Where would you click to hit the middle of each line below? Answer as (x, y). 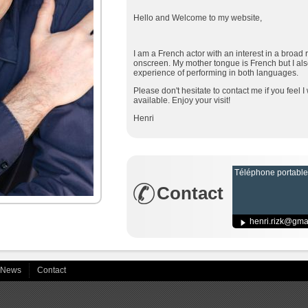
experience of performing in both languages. (216, 73)
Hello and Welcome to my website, (198, 18)
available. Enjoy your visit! (182, 100)
